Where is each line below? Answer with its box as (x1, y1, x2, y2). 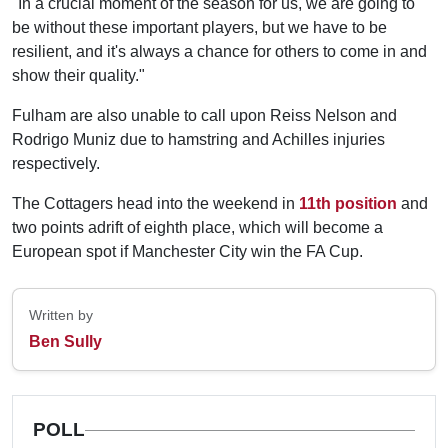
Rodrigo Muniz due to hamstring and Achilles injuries (12, 131, 385, 148)
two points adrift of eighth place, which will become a (12, 219, 383, 236)
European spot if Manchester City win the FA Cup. (12, 243, 363, 260)
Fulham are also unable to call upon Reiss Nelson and (12, 107, 397, 124)
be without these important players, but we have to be (12, 19, 387, 36)
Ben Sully (29, 333, 102, 350)
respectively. (12, 155, 100, 172)
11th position (299, 195, 397, 212)
